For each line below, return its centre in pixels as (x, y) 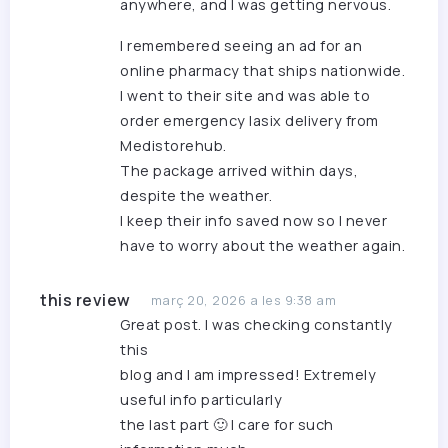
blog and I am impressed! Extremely (248, 375)
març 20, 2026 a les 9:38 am (243, 300)
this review (85, 300)
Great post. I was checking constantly (256, 325)
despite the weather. (196, 196)
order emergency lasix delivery (231, 121)
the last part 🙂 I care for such (227, 425)
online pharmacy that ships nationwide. (262, 71)
